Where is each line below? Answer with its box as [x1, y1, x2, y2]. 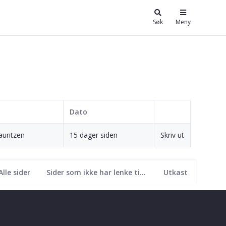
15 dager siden [70, 130, 118, 140]
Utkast [163, 167, 188, 177]
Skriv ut [160, 130, 184, 140]
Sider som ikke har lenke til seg [140, 167, 146, 177]
